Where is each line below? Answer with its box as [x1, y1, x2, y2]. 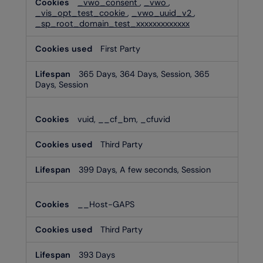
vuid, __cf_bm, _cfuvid [77, 113, 170, 124]
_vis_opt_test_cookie [35, 7, 127, 18]
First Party [100, 43, 140, 54]
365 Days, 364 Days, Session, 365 [79, 68, 210, 79]
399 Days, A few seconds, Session [79, 164, 211, 175]
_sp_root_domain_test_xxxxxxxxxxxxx [35, 18, 190, 29]
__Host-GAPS [77, 198, 134, 210]
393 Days [79, 249, 115, 260]
